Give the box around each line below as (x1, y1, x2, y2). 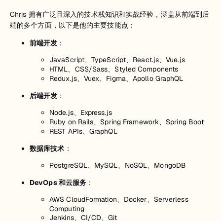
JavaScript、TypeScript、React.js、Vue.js (49, 55, 185, 65)
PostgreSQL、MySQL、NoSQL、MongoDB (49, 161, 186, 170)
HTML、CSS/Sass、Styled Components (49, 65, 179, 74)
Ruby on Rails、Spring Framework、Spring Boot (49, 117, 204, 127)
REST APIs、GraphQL (49, 127, 117, 136)
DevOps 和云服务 (30, 178, 87, 187)
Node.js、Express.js (49, 108, 112, 117)
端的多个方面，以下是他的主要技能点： (10, 21, 135, 30)
